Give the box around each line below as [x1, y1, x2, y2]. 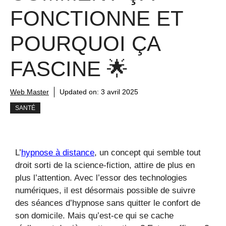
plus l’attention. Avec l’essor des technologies [15, 173, 187, 183]
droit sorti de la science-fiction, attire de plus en [15, 160, 195, 170]
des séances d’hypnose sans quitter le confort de [15, 198, 200, 208]
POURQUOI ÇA [10, 32, 160, 55]
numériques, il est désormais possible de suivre [15, 186, 195, 195]
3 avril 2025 [101, 88, 138, 96]
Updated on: [60, 88, 101, 96]
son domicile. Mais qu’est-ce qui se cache [15, 211, 174, 220]
